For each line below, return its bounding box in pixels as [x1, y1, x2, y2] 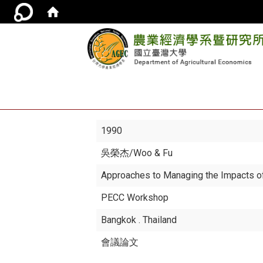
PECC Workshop [101, 192, 169, 203]
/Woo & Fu [129, 147, 173, 159]
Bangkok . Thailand [101, 214, 177, 225]
